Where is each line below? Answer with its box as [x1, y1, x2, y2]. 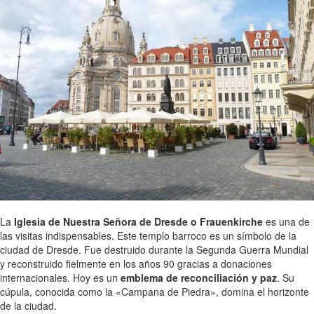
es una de [263, 214, 310, 229]
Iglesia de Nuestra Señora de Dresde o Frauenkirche [14, 214, 263, 229]
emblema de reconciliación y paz [121, 271, 277, 285]
